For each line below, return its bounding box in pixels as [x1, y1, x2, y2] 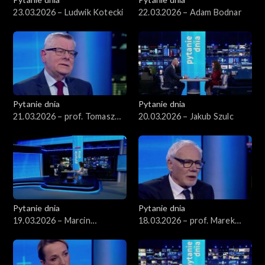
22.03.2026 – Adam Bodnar [138, 7, 242, 17]
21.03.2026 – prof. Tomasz [13, 111, 115, 121]
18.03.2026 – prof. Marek [138, 215, 235, 225]
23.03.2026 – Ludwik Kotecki [13, 7, 124, 17]
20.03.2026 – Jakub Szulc [138, 111, 234, 121]
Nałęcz [13, 123, 40, 134]
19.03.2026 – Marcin [13, 215, 91, 225]
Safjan [138, 227, 163, 238]
